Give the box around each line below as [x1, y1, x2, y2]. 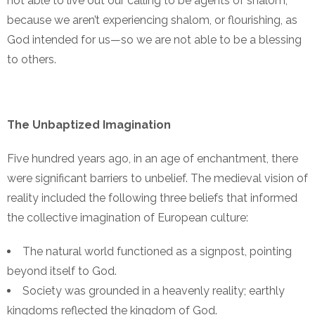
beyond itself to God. [7, 264, 117, 278]
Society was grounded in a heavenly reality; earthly [22, 284, 285, 298]
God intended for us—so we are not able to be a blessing [7, 33, 302, 47]
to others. [7, 53, 56, 67]
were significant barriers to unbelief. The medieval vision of [7, 172, 308, 186]
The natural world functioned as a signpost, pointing [22, 245, 292, 259]
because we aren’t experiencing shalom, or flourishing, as [7, 13, 297, 27]
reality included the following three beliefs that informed [7, 191, 297, 205]
